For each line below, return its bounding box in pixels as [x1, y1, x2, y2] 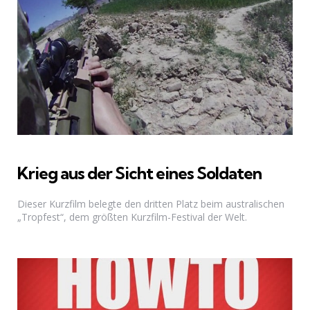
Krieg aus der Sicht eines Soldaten [17, 163, 262, 184]
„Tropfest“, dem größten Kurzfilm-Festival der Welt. [17, 210, 247, 224]
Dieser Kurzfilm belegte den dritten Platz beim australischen [17, 197, 284, 210]
